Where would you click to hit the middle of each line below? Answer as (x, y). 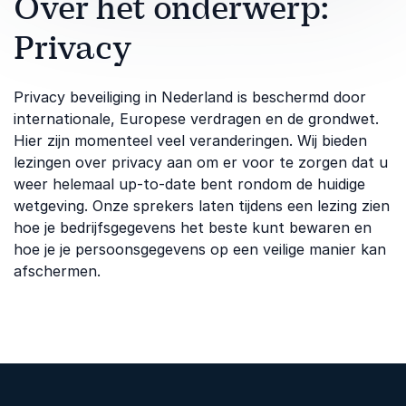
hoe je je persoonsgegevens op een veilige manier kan (200, 249)
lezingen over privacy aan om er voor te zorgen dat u (201, 162)
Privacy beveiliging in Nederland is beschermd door (190, 97)
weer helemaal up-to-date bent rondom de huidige (189, 184)
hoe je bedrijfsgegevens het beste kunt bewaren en (193, 227)
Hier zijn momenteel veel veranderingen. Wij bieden (190, 140)
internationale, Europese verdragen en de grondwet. (196, 119)
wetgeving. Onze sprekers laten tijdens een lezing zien (202, 206)
